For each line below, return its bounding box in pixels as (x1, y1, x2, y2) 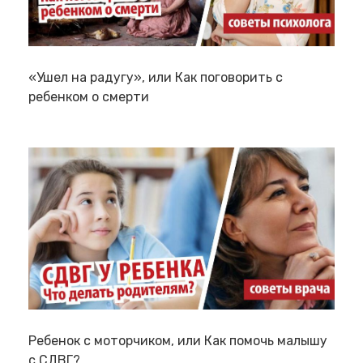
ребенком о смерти (28, 88, 149, 105)
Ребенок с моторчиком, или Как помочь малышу (28, 333, 327, 349)
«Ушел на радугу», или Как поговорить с (28, 69, 283, 85)
